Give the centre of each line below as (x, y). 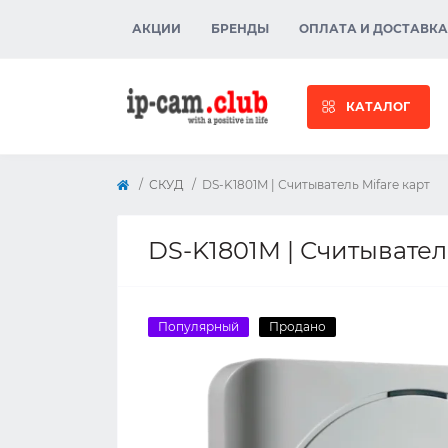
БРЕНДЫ (240, 28)
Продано (297, 326)
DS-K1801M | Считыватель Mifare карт (316, 184)
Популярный (198, 326)
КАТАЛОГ (378, 106)
